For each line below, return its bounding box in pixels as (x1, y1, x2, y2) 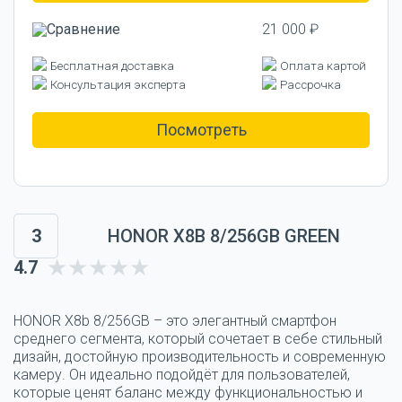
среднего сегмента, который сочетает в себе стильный (13, 329, 382, 347)
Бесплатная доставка (50, 58, 174, 73)
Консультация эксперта (50, 77, 186, 92)
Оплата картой (280, 58, 366, 73)
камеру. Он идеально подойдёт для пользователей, (13, 365, 350, 383)
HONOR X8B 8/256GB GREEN (107, 224, 340, 247)
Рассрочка (280, 77, 341, 92)
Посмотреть (155, 119, 247, 139)
